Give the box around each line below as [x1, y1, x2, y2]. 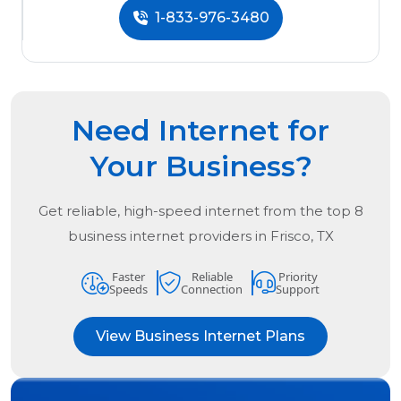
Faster [112, 269, 145, 286]
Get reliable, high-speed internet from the [38, 202, 327, 220]
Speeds [109, 281, 148, 298]
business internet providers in [67, 227, 270, 245]
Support [276, 281, 320, 298]
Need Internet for [72, 113, 329, 149]
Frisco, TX [269, 227, 334, 245]
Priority [277, 269, 318, 286]
